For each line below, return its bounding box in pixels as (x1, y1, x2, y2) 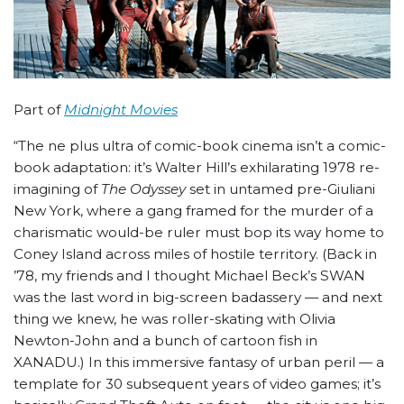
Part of (14, 101, 64, 119)
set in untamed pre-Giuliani (186, 180, 375, 198)
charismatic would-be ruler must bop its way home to (14, 224, 384, 242)
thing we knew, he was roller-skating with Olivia (14, 310, 335, 328)
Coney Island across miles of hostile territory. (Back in (14, 245, 377, 263)
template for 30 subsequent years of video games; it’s (14, 375, 381, 393)
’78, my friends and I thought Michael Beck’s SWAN (14, 267, 365, 285)
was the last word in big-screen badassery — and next (14, 289, 382, 307)
